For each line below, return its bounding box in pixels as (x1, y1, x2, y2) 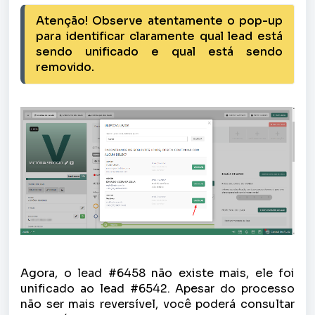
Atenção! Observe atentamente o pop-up (36, 13, 283, 29)
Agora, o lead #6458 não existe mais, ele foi (20, 266, 295, 281)
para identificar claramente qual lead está (36, 29, 283, 44)
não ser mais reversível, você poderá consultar (20, 297, 295, 312)
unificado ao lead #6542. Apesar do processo (20, 281, 295, 297)
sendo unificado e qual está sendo (36, 44, 283, 60)
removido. (36, 60, 97, 75)
